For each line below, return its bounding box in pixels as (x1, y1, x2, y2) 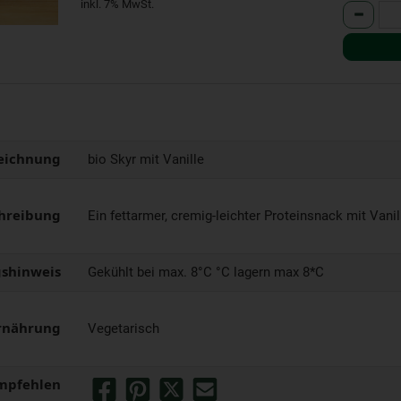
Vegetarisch (87, 320, 159, 337)
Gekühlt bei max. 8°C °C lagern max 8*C (87, 263, 324, 280)
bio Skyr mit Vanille (87, 150, 204, 167)
